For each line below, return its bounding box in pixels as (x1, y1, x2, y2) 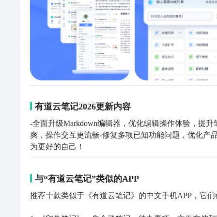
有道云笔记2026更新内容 (35, 102, 131, 111)
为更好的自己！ (30, 142, 84, 151)
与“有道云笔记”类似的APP (35, 174, 139, 184)
